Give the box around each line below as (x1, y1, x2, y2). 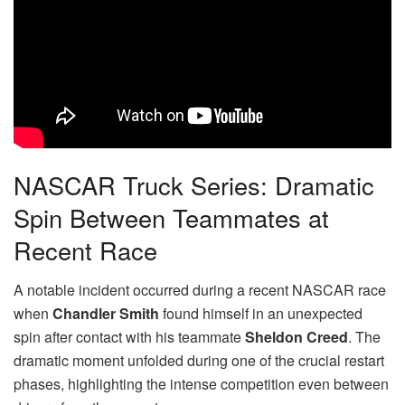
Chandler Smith (52, 303, 159, 325)
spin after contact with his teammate (14, 326, 245, 348)
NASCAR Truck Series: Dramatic (14, 166, 374, 202)
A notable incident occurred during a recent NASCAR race (14, 279, 386, 301)
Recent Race (14, 231, 157, 268)
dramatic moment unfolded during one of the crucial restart (14, 350, 384, 372)
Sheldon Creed (245, 326, 348, 348)
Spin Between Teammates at (14, 199, 329, 235)
